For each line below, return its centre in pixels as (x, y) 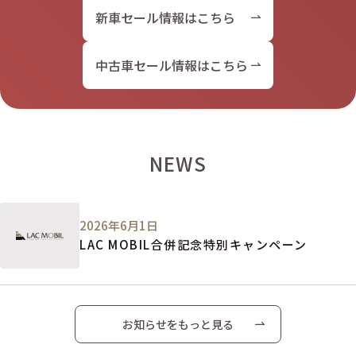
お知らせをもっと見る (178, 324)
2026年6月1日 (119, 226)
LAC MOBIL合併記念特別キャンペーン (193, 245)
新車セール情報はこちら (165, 17)
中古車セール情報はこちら (172, 65)
